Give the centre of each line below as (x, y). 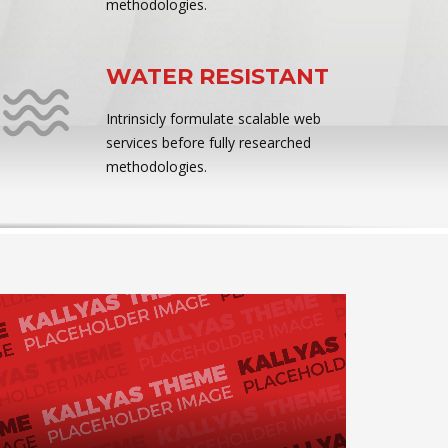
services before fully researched (208, 142)
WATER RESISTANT (217, 76)
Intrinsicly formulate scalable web (213, 118)
